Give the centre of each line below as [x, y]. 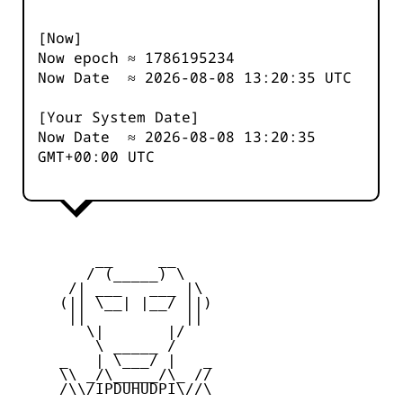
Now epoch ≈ [91, 58]
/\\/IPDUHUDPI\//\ [113, 390]
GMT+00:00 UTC [96, 157]
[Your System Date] [119, 117]
